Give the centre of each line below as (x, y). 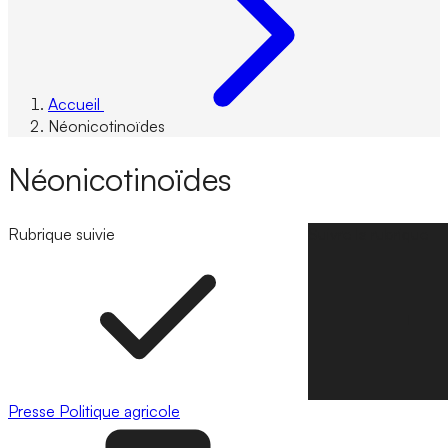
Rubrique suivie (61, 233)
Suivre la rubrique (368, 233)
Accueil (74, 104)
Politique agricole (119, 410)
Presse (33, 410)
